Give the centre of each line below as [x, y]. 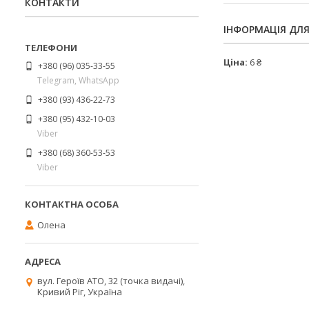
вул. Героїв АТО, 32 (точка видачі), [111, 281]
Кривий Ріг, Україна [80, 292]
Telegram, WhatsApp [78, 80]
